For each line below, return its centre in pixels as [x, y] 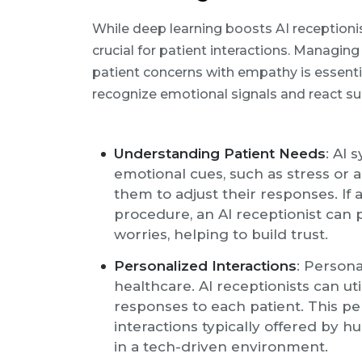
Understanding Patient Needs [220, 154]
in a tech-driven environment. [221, 347]
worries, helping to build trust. [221, 234]
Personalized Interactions [205, 266]
